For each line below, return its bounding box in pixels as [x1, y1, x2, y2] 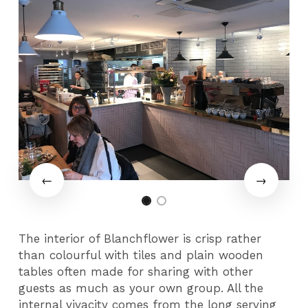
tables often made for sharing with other [19, 264, 254, 278]
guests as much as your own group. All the [19, 280, 264, 295]
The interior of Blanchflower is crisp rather [19, 231, 262, 245]
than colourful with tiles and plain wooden [19, 247, 264, 262]
